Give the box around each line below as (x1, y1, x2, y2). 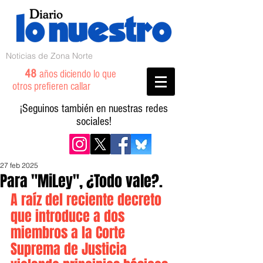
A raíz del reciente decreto (11, 190, 165, 210)
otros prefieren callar (12, 80, 104, 93)
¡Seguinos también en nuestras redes (20, 102, 168, 115)
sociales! (76, 115, 112, 128)
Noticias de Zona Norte (6, 50, 93, 61)
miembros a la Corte (11, 222, 129, 243)
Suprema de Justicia (11, 239, 130, 259)
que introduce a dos (11, 206, 128, 227)
